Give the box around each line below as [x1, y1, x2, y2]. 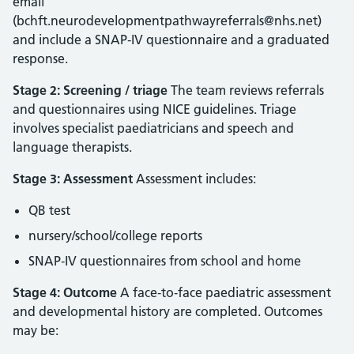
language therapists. [13, 139, 132, 155]
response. [13, 51, 68, 66]
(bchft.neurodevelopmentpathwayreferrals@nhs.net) [13, 13, 322, 28]
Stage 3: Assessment [13, 171, 133, 186]
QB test [28, 202, 70, 218]
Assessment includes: [133, 171, 256, 186]
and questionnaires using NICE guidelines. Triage [13, 101, 296, 117]
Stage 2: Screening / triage [13, 82, 168, 98]
